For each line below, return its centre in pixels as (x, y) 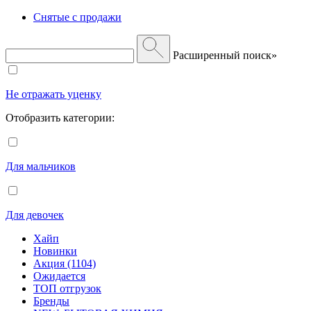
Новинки (55, 251)
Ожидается (59, 276)
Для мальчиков (41, 166)
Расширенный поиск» (225, 55)
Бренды (51, 301)
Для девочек (35, 215)
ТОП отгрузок (67, 288)
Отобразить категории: (60, 117)
